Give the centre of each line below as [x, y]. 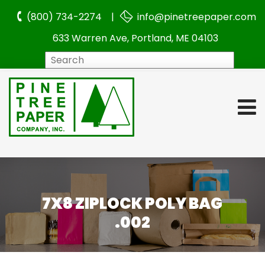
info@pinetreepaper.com [195, 17]
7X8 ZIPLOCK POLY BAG [132, 204]
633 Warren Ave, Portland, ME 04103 [135, 38]
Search [151, 59]
